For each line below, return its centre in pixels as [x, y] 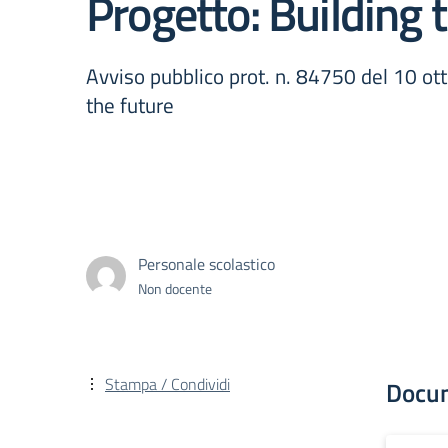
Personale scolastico [206, 263]
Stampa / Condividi [167, 384]
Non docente [175, 288]
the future [130, 105]
